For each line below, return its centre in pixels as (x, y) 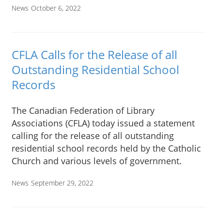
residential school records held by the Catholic (106, 148)
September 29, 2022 (62, 183)
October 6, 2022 (56, 8)
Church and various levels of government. (97, 161)
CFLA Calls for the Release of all (94, 55)
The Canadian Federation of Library (83, 110)
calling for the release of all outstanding (93, 135)
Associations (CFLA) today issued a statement (103, 123)
